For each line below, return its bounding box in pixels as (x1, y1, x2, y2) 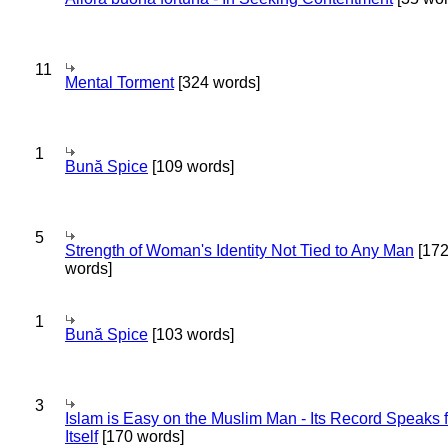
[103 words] (148, 326, 234, 343)
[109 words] (148, 158, 234, 175)
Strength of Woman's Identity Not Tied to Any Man (65, 242, 414, 259)
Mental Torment (65, 74, 174, 91)
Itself (65, 428, 98, 445)
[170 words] (98, 428, 184, 445)
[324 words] (174, 74, 260, 91)
